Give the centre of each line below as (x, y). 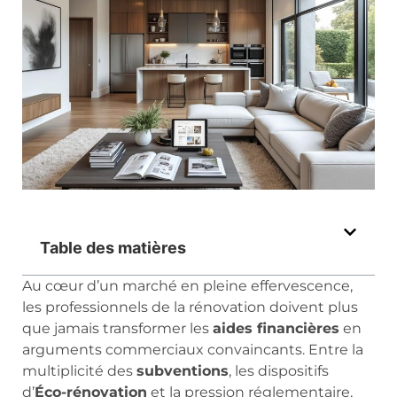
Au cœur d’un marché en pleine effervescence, (187, 286)
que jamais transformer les (117, 329)
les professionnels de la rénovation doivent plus (190, 307)
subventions (183, 371)
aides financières (276, 329)
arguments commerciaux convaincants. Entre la (193, 350)
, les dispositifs (279, 371)
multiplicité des (79, 371)
